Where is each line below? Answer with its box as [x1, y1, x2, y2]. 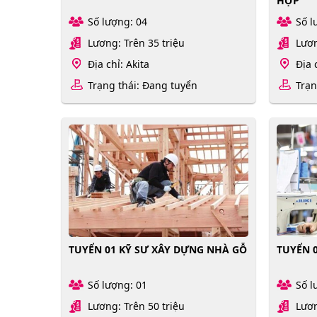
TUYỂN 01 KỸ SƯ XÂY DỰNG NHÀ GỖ [69, 242, 247, 256]
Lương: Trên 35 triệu [88, 36, 185, 50]
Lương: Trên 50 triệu [88, 299, 185, 313]
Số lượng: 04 [88, 15, 147, 29]
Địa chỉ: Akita [88, 57, 149, 71]
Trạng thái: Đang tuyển [88, 79, 197, 93]
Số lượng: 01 [88, 277, 147, 292]
